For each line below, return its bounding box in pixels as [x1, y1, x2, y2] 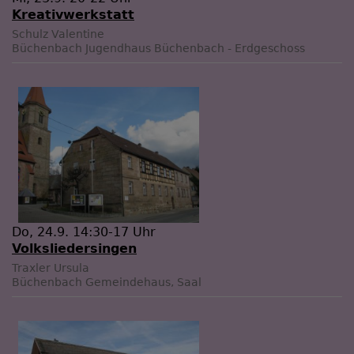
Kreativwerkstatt [12, 6, 134, 22]
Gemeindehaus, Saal [85, 275, 201, 288]
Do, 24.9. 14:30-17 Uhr [12, 224, 156, 239]
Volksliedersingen [12, 240, 137, 256]
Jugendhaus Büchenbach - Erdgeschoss [85, 41, 305, 55]
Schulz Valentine [12, 27, 104, 40]
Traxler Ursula [12, 261, 89, 274]
